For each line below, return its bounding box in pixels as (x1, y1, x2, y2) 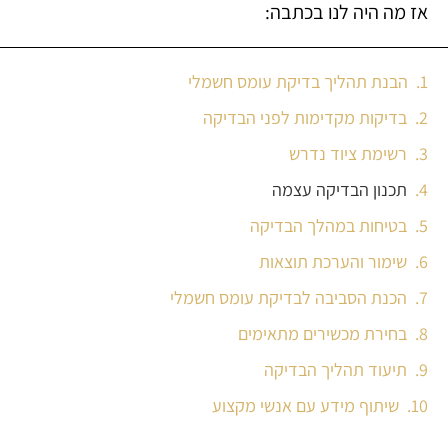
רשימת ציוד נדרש (289, 142, 407, 166)
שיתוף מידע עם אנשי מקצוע (212, 394, 399, 418)
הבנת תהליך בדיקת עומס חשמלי (188, 70, 408, 94)
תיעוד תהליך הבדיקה (264, 358, 407, 382)
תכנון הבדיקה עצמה (272, 178, 407, 202)
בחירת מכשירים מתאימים (238, 322, 407, 346)
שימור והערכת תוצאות (259, 250, 407, 274)
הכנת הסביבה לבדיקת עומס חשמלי (170, 286, 407, 310)
